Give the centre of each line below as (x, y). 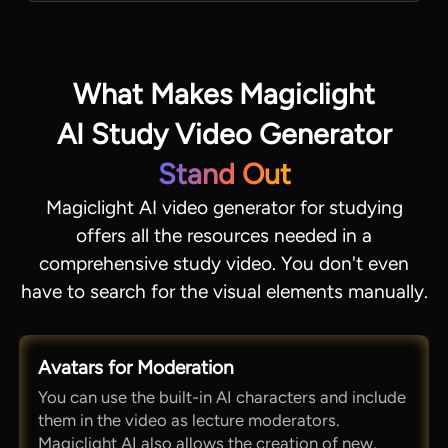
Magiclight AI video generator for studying (224, 207)
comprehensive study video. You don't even (224, 263)
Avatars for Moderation (136, 367)
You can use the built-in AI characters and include (222, 397)
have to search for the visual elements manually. (224, 291)
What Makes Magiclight (224, 93)
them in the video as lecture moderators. (189, 420)
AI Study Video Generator (224, 133)
